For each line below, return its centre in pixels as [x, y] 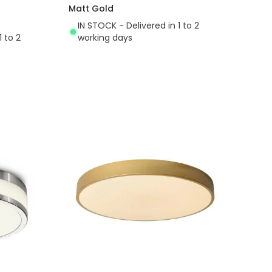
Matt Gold [91, 9]
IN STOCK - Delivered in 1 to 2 [139, 26]
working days [105, 38]
